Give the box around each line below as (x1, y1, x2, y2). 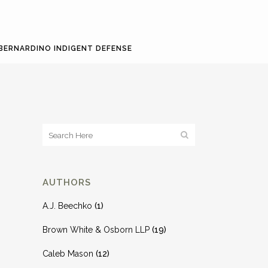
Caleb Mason (42, 249, 93, 258)
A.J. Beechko (42, 201, 92, 211)
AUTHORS (42, 177, 91, 188)
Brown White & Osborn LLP (42, 225, 150, 234)
